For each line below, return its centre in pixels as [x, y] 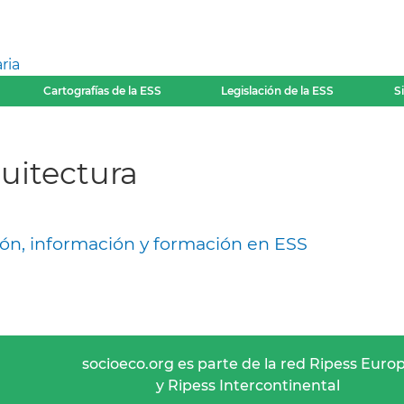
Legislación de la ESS [278, 91]
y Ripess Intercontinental [248, 386]
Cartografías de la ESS [102, 91]
